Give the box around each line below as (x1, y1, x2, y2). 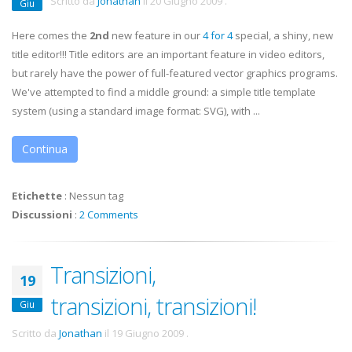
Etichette (12, 189, 62, 203)
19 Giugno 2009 (112, 326, 184, 341)
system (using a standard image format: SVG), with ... (12, 104, 260, 119)
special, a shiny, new (233, 28, 333, 43)
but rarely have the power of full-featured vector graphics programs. (12, 66, 338, 81)
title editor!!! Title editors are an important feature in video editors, (12, 47, 324, 62)
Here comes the (12, 28, 90, 43)
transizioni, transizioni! (50, 291, 256, 322)
